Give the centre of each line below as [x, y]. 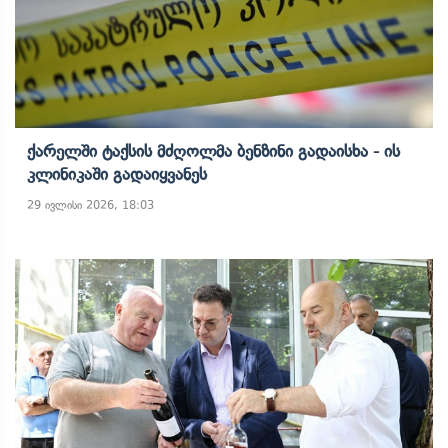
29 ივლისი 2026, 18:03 [90, 205]
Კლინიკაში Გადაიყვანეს [117, 174]
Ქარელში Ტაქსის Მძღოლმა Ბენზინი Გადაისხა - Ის [213, 151]
